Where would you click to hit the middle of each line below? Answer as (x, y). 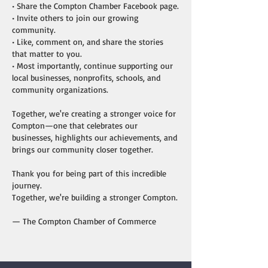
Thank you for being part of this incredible (89, 173)
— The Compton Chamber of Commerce (84, 221)
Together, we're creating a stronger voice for (94, 113)
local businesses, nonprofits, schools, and (86, 77)
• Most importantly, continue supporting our (92, 66)
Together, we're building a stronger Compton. (95, 197)
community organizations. (60, 89)
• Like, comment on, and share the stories (88, 42)
